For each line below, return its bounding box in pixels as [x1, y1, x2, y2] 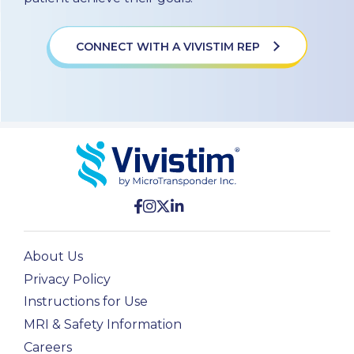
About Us [24, 248, 83, 264]
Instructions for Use [24, 294, 148, 310]
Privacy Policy [24, 271, 111, 287]
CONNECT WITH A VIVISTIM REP [76, 39, 263, 54]
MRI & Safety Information [24, 317, 182, 333]
